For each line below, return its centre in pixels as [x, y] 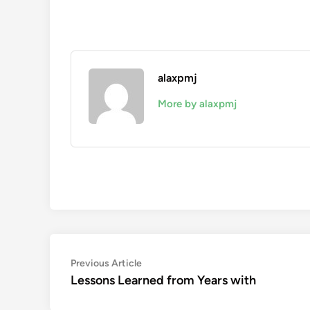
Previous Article [106, 263]
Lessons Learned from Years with [163, 280]
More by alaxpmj [197, 104]
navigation [110, 286]
